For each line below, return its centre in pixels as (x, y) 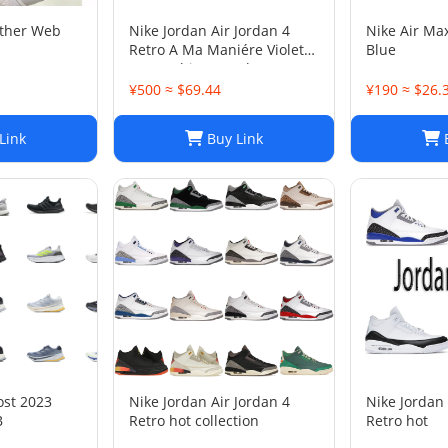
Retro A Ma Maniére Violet (216, 49)
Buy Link (233, 138)
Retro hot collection (194, 420)
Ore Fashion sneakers (201, 68)
